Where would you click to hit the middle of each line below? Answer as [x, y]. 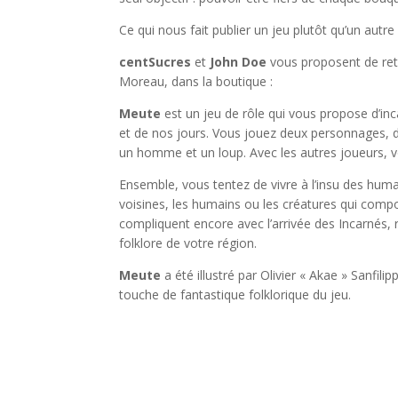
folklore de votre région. [188, 243]
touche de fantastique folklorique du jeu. [235, 295]
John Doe [239, 62]
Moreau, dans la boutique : [196, 82]
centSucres [155, 62]
